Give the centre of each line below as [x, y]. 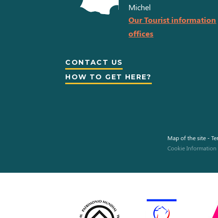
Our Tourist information [173, 20]
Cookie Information [192, 148]
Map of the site [186, 138]
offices [141, 34]
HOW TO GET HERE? [109, 77]
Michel [140, 7]
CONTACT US [94, 63]
